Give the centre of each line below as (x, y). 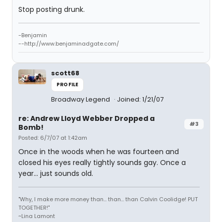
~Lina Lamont (37, 216)
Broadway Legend (81, 99)
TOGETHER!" (34, 208)
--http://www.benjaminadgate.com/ (69, 44)
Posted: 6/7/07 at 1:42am (53, 138)
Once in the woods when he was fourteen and (99, 152)
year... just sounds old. (56, 173)
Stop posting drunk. (52, 9)
